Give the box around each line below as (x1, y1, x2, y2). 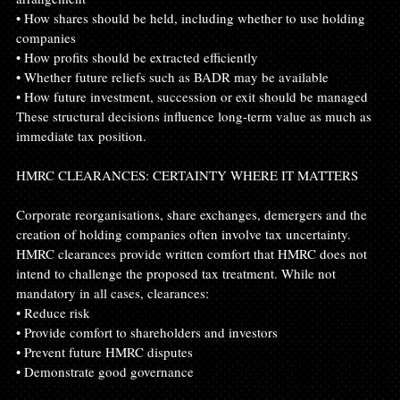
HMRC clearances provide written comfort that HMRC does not (16, 244, 371, 262)
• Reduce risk (16, 303, 90, 321)
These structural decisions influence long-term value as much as (16, 106, 375, 125)
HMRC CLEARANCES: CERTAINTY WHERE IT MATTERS (16, 165, 358, 184)
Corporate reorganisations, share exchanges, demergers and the (16, 204, 371, 223)
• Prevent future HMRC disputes (16, 342, 193, 361)
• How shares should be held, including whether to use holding (16, 8, 369, 27)
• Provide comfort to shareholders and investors (16, 322, 278, 341)
